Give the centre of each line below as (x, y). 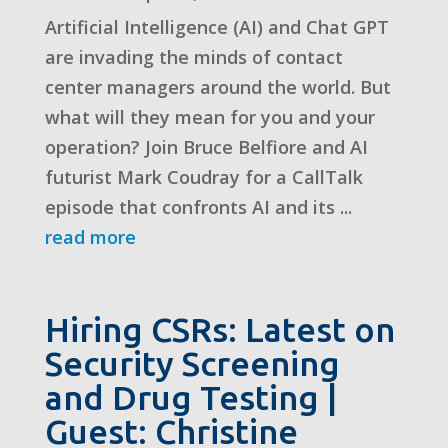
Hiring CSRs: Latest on (219, 328)
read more (90, 236)
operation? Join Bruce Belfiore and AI (206, 146)
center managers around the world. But (217, 86)
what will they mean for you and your (209, 116)
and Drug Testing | (190, 396)
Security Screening (192, 362)
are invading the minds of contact (193, 56)
